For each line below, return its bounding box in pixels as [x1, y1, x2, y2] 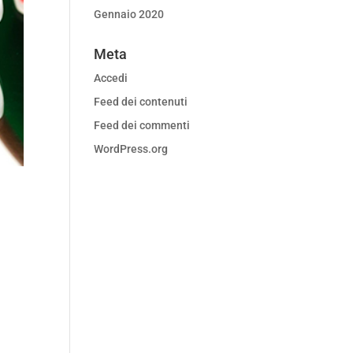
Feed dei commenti [94, 119, 191, 132]
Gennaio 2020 [94, 8, 165, 20]
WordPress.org [94, 143, 169, 155]
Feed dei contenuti [94, 95, 188, 108]
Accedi [94, 72, 128, 84]
